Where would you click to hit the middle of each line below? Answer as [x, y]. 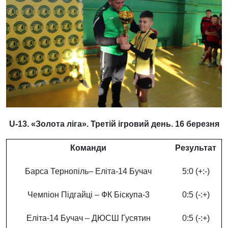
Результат [196, 148]
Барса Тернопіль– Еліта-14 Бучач [88, 172]
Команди [88, 148]
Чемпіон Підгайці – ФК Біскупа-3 [88, 195]
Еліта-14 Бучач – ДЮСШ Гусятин [88, 218]
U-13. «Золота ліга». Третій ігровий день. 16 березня [114, 124]
